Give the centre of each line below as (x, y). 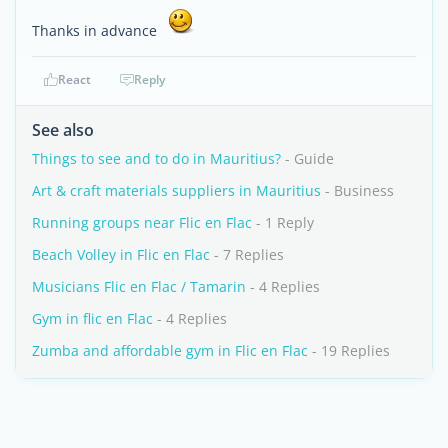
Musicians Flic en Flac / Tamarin (139, 286)
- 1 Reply (283, 222)
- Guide (307, 158)
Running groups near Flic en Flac (142, 222)
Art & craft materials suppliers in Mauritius (176, 190)
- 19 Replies (349, 350)
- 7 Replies (247, 254)
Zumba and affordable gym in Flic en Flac (170, 350)
